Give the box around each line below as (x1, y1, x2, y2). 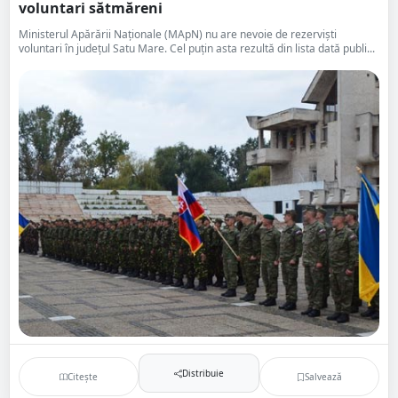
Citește (68, 370, 99, 383)
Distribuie (181, 366, 224, 379)
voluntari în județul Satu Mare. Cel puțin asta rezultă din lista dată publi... (19, 41, 375, 56)
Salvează (304, 370, 342, 383)
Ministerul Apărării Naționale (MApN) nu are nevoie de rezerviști (19, 27, 337, 42)
